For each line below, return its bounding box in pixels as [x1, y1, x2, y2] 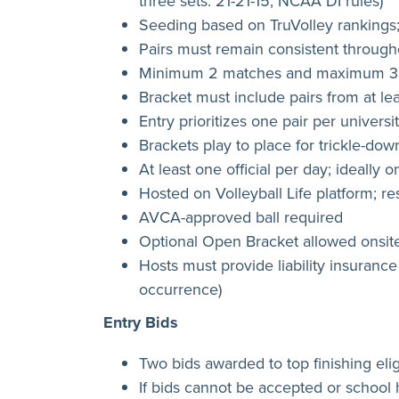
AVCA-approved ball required [139, 205, 343, 228]
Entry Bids [103, 310, 178, 334]
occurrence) [139, 277, 222, 300]
